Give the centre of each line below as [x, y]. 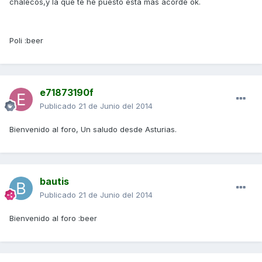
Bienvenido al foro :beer [53, 218]
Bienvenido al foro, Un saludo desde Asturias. [93, 129]
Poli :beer [26, 40]
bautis [54, 181]
